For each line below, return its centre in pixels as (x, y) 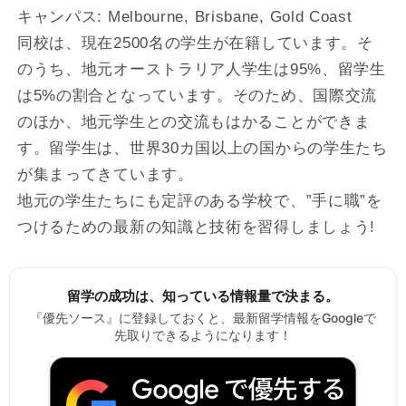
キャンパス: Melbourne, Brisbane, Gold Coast (184, 16)
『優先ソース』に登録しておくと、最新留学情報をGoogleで (203, 318)
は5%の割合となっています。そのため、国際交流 (197, 95)
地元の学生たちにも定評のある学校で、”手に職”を (199, 200)
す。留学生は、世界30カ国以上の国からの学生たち (202, 148)
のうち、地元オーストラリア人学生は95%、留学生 (201, 69)
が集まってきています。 (105, 174)
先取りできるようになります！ (203, 335)
